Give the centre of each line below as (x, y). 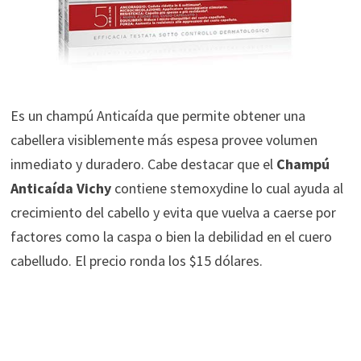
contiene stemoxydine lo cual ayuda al (228, 189)
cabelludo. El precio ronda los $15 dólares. (136, 261)
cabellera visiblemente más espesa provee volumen (164, 140)
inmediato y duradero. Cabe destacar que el (143, 164)
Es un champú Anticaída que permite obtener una (158, 116)
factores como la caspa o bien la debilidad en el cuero (171, 237)
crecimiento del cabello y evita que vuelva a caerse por (173, 213)
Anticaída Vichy (62, 189)
